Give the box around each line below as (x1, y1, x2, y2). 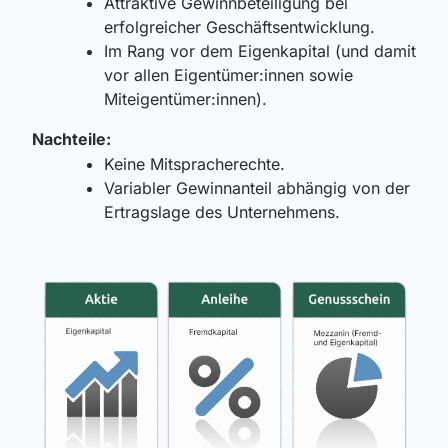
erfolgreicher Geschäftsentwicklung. (104, 17, 375, 38)
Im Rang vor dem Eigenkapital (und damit (104, 41, 416, 62)
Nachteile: (32, 129, 111, 150)
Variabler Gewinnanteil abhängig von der (104, 178, 410, 199)
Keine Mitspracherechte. (104, 154, 285, 175)
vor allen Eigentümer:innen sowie (104, 65, 353, 86)
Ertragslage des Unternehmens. (104, 202, 340, 223)
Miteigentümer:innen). (104, 89, 267, 110)
